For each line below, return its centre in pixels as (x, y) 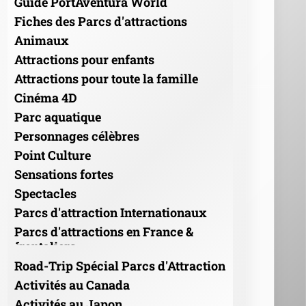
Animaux (42, 40)
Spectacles (45, 193)
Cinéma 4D (46, 97)
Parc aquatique (58, 116)
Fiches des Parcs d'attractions (101, 21)
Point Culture (53, 155)
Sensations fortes (64, 174)
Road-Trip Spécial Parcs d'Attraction (120, 265)
